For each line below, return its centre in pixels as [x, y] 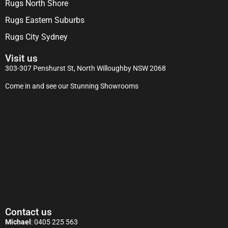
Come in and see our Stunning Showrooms [72, 86]
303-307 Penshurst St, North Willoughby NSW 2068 [85, 68]
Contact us [28, 212]
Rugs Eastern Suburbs [45, 20]
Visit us [21, 58]
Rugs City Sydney [36, 37]
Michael [18, 222]
